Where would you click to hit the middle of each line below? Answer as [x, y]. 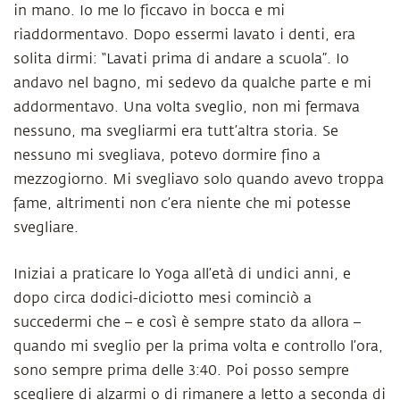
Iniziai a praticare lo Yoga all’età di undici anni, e [182, 274]
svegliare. [46, 228]
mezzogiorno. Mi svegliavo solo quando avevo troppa [199, 179]
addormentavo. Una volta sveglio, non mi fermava [187, 107]
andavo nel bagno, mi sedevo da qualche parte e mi [192, 83]
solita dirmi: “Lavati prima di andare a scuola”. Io [181, 59]
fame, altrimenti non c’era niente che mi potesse [182, 204]
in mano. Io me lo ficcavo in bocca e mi [149, 11]
